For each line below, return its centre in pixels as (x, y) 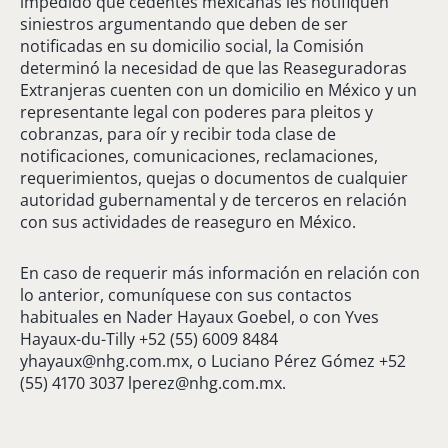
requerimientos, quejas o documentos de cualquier (214, 177)
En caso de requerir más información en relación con (220, 272)
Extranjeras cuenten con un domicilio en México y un (218, 89)
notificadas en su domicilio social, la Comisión (192, 45)
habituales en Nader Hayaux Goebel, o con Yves (199, 316)
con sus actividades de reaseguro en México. (188, 221)
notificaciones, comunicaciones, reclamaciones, (199, 155)
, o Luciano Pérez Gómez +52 (297, 360)
